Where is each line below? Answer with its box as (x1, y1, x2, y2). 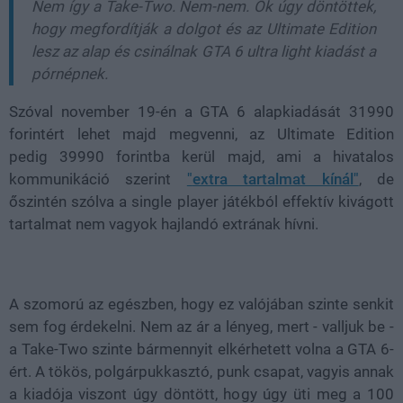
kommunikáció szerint (9, 170, 187, 188)
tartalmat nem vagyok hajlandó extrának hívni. (9, 215, 318, 233)
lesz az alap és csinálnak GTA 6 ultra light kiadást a (31, 42, 376, 60)
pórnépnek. (31, 65, 108, 83)
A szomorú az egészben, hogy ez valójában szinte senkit (9, 295, 394, 313)
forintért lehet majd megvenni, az (9, 125, 277, 143)
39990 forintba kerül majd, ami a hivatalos (59, 148, 395, 166)
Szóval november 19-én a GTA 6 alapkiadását (9, 103, 349, 121)
